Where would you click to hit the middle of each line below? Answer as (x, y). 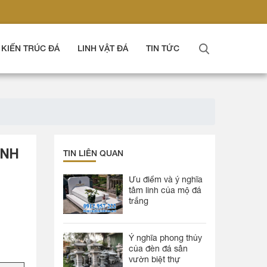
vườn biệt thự (155, 259)
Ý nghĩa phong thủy (165, 238)
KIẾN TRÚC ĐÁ (30, 48)
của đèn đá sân (158, 249)
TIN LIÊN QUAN (93, 153)
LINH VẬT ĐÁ (103, 48)
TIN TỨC (163, 48)
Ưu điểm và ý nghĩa (166, 179)
